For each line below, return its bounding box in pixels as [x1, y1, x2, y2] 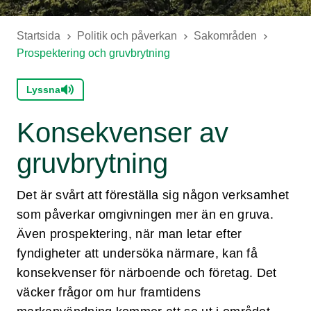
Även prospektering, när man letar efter [17, 227, 242, 241]
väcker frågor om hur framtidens [17, 285, 201, 299]
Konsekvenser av [17, 117, 228, 148]
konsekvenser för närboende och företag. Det [17, 266, 277, 280]
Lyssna [26, 84, 60, 95]
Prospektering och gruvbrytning [17, 47, 170, 59]
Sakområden [194, 30, 257, 42]
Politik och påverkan [77, 30, 177, 42]
